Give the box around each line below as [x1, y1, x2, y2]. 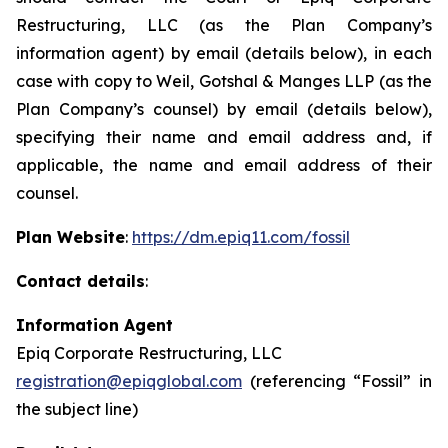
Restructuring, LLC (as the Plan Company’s [16, 15, 432, 35]
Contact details [16, 271, 145, 291]
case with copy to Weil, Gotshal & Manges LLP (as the [16, 71, 432, 91]
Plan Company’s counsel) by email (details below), [16, 99, 432, 119]
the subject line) [16, 399, 138, 419]
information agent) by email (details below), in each [16, 43, 432, 63]
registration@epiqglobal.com [16, 371, 242, 391]
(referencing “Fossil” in [242, 371, 432, 391]
